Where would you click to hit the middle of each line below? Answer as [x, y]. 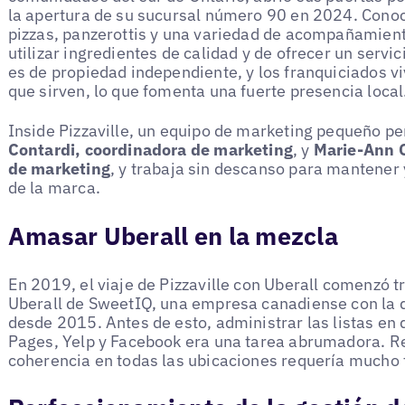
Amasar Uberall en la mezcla [173, 235]
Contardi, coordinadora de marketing [151, 150]
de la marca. [54, 188]
